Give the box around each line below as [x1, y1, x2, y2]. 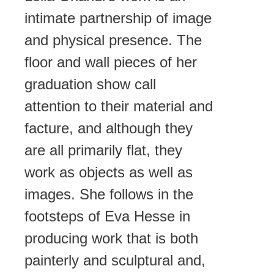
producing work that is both [24, 230, 198, 247]
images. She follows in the [24, 186, 193, 203]
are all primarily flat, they [24, 142, 182, 159]
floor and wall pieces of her [24, 54, 197, 71]
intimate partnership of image [24, 10, 212, 27]
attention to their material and [24, 98, 213, 115]
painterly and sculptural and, [24, 252, 206, 269]
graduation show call [24, 76, 156, 93]
